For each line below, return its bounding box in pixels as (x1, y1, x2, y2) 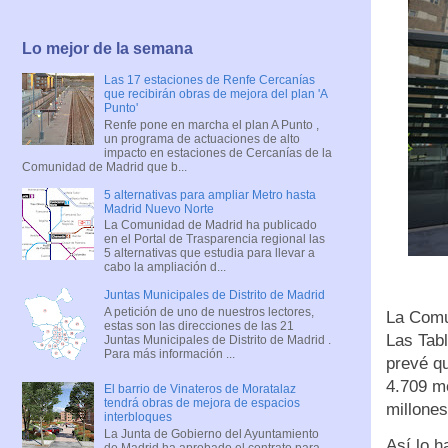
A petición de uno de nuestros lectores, (103, 304, 314, 319)
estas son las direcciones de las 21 (103, 318, 294, 333)
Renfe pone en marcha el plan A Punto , (103, 117, 319, 132)
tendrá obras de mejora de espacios (103, 396, 300, 411)
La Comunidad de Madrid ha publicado (103, 218, 317, 233)
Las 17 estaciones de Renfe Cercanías (103, 73, 315, 88)
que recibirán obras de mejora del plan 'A (103, 87, 327, 102)
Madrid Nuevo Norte (103, 201, 214, 216)
